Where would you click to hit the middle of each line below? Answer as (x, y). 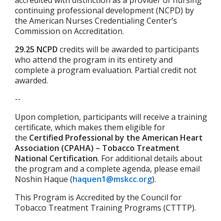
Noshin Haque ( (44, 179)
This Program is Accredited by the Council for (98, 197)
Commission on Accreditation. (69, 31)
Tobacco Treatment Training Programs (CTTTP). (105, 208)
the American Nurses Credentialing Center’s (96, 21)
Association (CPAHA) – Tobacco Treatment (97, 148)
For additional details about (152, 158)
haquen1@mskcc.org (112, 179)
